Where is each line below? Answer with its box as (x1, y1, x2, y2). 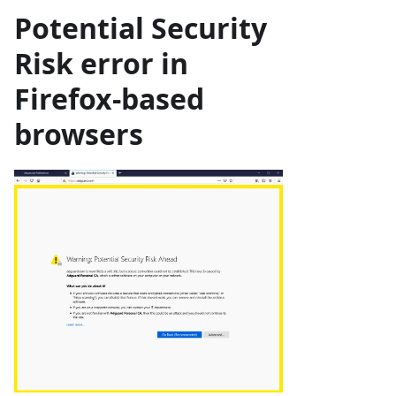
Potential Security (14, 8, 267, 47)
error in (73, 43, 188, 82)
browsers (14, 114, 143, 153)
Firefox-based (14, 79, 204, 118)
